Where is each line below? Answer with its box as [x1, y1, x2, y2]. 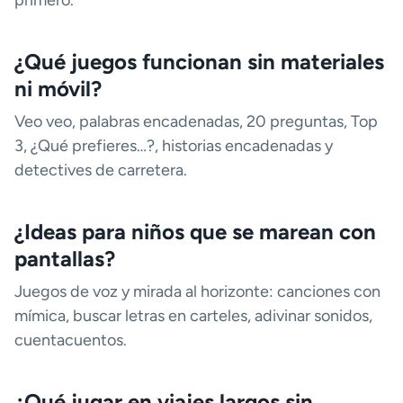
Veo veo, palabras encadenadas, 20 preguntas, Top [14, 112, 378, 132]
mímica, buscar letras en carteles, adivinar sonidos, [14, 306, 372, 327]
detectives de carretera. [14, 160, 187, 181]
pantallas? [14, 246, 115, 273]
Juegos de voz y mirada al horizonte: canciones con [14, 282, 381, 302]
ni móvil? [14, 76, 102, 103]
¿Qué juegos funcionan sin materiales [14, 49, 384, 76]
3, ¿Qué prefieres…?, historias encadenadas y [14, 136, 333, 157]
